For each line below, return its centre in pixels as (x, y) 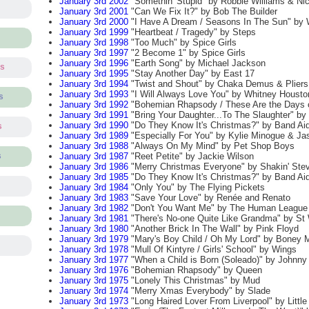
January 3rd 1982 (93, 208)
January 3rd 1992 (93, 104)
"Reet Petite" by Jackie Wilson (191, 156)
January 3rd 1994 (93, 84)
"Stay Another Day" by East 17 (191, 73)
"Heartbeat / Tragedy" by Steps (192, 32)
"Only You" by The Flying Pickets (196, 187)
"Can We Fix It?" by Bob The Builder (202, 11)
